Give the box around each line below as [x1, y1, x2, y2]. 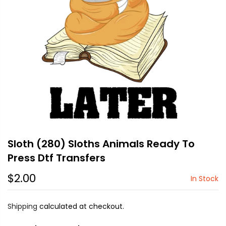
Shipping [8, 201, 37, 211]
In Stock [191, 173, 218, 184]
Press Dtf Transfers [8, 150, 105, 165]
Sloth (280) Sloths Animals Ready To [8, 136, 195, 151]
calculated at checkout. [37, 201, 124, 211]
